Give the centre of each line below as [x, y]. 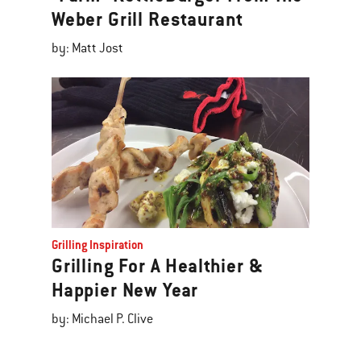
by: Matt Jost [87, 48]
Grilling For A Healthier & [157, 266]
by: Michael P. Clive [102, 320]
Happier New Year [125, 290]
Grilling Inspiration [98, 245]
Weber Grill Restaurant [148, 19]
